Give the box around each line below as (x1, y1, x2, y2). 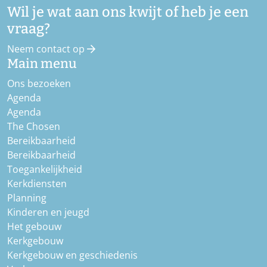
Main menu (7, 55, 77, 72)
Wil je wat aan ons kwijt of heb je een (7, 3, 249, 20)
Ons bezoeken (7, 76, 71, 90)
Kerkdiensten (7, 176, 67, 190)
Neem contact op (7, 42, 87, 55)
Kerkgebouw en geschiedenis (7, 248, 138, 262)
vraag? (7, 20, 50, 37)
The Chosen (7, 119, 60, 133)
